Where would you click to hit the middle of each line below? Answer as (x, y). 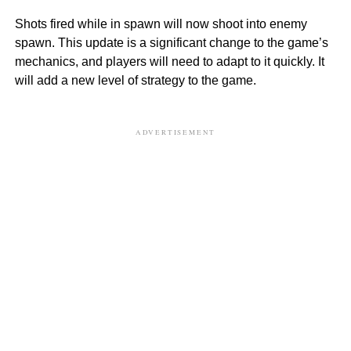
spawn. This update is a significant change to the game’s (171, 42)
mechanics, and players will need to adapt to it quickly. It (169, 61)
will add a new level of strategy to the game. (135, 80)
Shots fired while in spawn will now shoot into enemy (161, 24)
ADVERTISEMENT (175, 132)
